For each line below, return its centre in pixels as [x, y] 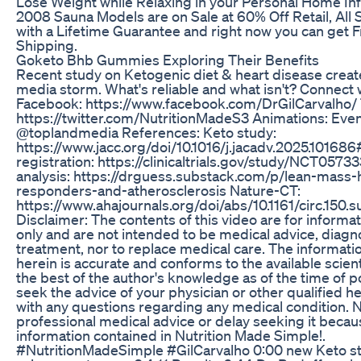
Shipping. [47, 45]
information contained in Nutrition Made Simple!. [171, 335]
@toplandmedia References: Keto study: [146, 132]
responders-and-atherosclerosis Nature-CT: [158, 190]
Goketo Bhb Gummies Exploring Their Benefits [168, 59]
